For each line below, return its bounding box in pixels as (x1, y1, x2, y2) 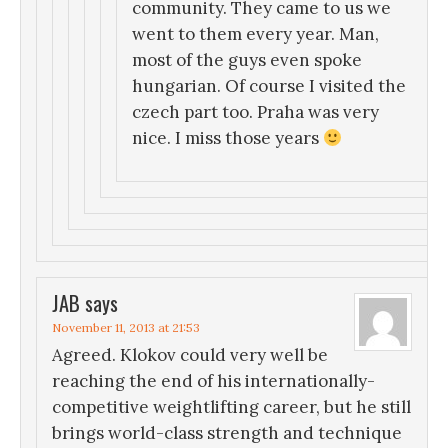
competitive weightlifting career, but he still (52, 396, 411, 419)
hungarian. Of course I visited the (132, 75, 406, 98)
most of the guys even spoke (132, 49, 362, 72)
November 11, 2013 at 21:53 (52, 320, 200, 336)
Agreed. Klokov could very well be (52, 344, 328, 367)
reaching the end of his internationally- (52, 370, 375, 393)
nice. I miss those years (132, 127, 323, 150)
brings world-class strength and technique (52, 422, 402, 445)
